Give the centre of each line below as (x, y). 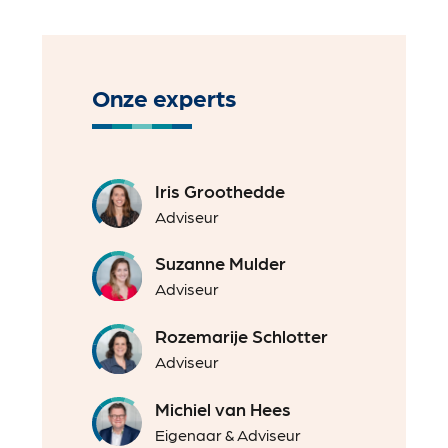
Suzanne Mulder (221, 263)
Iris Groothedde (220, 190)
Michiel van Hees (223, 408)
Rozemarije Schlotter (242, 335)
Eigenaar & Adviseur (228, 434)
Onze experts (164, 96)
